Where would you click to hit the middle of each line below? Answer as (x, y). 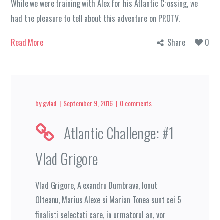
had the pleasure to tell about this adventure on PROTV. (96, 18)
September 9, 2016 (88, 103)
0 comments (136, 103)
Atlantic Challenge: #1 (119, 133)
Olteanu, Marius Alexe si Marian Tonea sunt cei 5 (109, 200)
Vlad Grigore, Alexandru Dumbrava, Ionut (96, 185)
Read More (27, 42)
